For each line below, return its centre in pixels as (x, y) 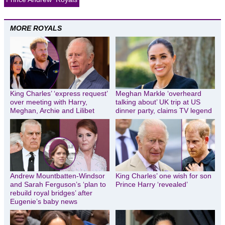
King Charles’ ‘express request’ (59, 94)
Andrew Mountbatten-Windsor (58, 176)
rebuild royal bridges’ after (51, 193)
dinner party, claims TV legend (164, 111)
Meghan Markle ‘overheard (158, 94)
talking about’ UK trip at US (158, 102)
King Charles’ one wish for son (163, 176)
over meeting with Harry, (49, 102)
